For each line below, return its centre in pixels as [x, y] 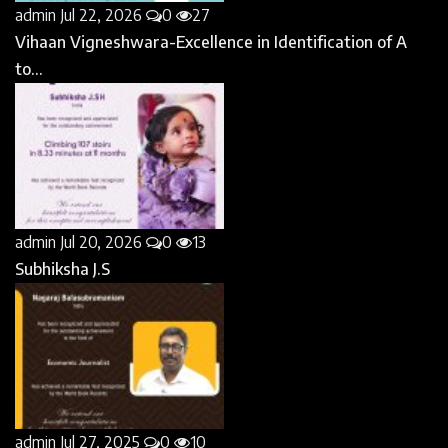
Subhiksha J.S [62, 269]
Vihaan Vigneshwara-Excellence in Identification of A [211, 41]
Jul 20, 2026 [101, 242]
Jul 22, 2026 [101, 14]
